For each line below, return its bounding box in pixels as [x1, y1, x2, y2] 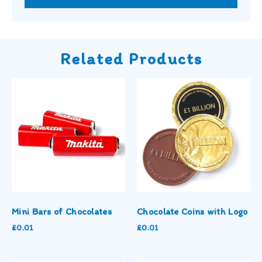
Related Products [60, 49, 202, 69]
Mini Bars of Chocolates [12, 206, 112, 218]
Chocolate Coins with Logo [137, 206, 248, 218]
